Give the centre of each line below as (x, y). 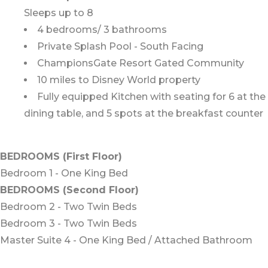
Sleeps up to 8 (59, 13)
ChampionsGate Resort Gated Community (141, 63)
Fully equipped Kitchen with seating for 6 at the (151, 96)
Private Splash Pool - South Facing (120, 46)
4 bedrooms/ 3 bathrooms (102, 29)
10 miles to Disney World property (119, 80)
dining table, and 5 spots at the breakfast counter (144, 113)
